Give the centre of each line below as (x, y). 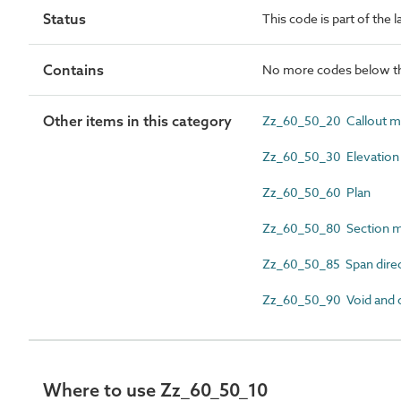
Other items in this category (137, 121)
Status (64, 19)
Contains (73, 70)
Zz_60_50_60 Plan (316, 192)
